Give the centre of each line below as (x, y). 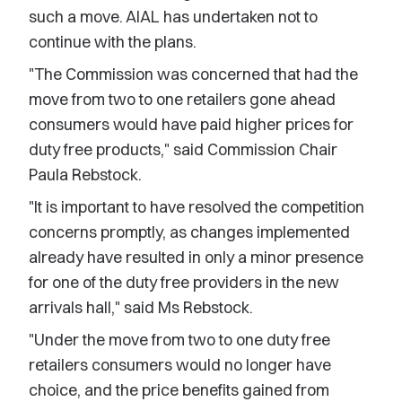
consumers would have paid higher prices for (191, 124)
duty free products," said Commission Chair (183, 149)
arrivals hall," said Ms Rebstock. (141, 307)
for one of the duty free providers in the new (184, 282)
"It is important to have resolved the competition (197, 207)
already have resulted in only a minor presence (196, 257)
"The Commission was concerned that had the (193, 74)
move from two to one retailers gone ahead (182, 99)
